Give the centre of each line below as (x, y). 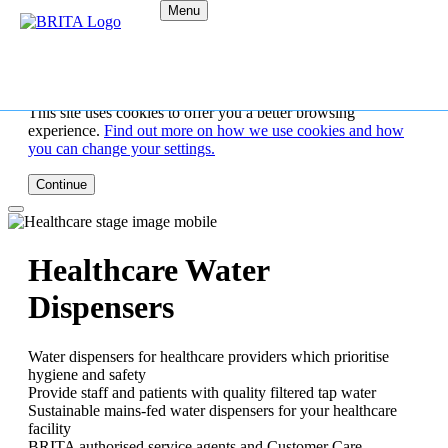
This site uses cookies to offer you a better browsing (191, 112)
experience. (66, 130)
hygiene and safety (87, 374)
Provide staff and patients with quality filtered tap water (202, 392)
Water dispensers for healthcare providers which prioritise (208, 356)
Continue (61, 184)
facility (49, 428)
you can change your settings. (121, 148)
